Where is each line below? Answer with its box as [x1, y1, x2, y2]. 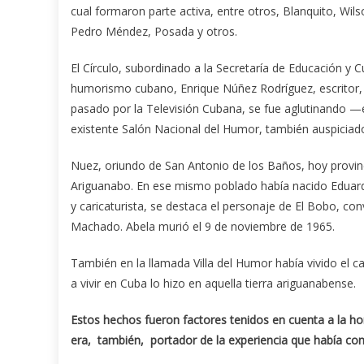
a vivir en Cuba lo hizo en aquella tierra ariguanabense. [71, 275, 356, 292]
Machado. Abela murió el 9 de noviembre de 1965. [71, 219, 335, 235]
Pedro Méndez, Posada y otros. [71, 24, 237, 40]
